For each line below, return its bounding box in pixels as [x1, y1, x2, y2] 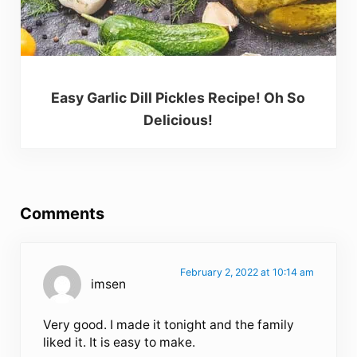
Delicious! [143, 111, 214, 128]
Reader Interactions [18, 174, 190, 196]
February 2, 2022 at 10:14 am [179, 266, 314, 279]
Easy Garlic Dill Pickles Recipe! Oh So [51, 88, 306, 106]
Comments [19, 204, 104, 224]
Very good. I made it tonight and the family [43, 317, 295, 333]
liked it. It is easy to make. [43, 335, 196, 351]
